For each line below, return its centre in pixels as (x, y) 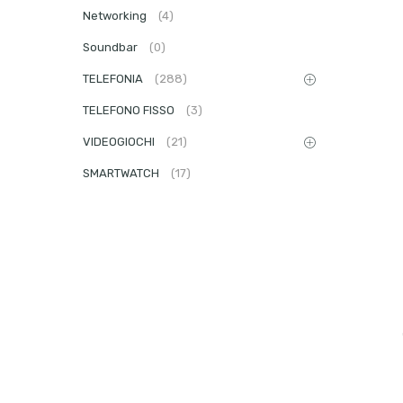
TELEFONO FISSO (130, 111)
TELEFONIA (114, 79)
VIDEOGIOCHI (120, 142)
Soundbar (112, 48)
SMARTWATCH (122, 174)
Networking (116, 16)
